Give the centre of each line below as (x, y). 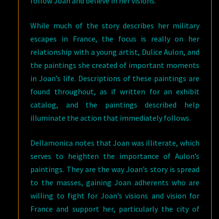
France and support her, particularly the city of (115, 209)
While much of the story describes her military (115, 25)
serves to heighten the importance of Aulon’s (115, 156)
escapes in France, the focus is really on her (115, 39)
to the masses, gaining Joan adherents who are (115, 182)
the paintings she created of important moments (115, 65)
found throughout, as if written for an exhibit (115, 91)
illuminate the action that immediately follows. (111, 118)
